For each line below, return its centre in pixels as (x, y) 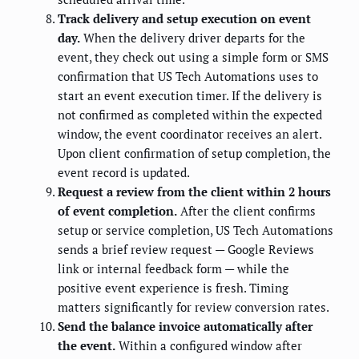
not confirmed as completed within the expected (190, 115)
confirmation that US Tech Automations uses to (188, 77)
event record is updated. (124, 173)
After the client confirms (246, 211)
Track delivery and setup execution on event (184, 19)
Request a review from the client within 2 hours (194, 192)
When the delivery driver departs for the (193, 38)
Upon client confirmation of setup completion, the (194, 153)
